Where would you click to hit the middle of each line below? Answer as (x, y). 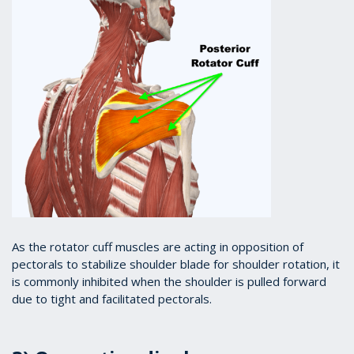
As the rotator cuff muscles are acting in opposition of (158, 247)
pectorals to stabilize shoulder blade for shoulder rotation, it (176, 264)
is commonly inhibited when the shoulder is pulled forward (169, 282)
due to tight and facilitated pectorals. (112, 299)
